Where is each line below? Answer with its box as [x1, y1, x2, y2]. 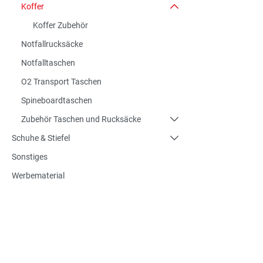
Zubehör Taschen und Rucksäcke [21, 114, 141, 124]
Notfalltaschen [21, 58, 75, 68]
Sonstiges [12, 152, 48, 161]
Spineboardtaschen [21, 96, 92, 105]
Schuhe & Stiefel [12, 133, 70, 143]
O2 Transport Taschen [21, 77, 102, 86]
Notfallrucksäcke [21, 39, 83, 49]
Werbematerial [12, 171, 65, 180]
